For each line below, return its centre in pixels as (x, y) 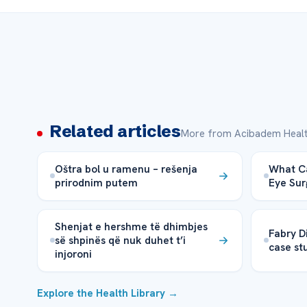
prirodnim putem (96, 182)
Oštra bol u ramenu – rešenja (126, 169)
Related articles (115, 131)
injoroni (73, 254)
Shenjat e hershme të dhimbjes (131, 226)
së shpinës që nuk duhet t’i (120, 240)
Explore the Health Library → (107, 293)
